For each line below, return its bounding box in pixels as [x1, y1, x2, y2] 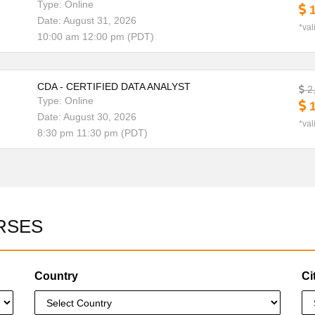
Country [34, 270, 78, 282]
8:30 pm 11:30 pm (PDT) [37, 127, 148, 139]
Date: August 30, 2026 [37, 111, 136, 122]
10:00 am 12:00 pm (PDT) [37, 31, 154, 42]
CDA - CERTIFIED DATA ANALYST [37, 81, 191, 92]
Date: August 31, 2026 [37, 15, 136, 26]
